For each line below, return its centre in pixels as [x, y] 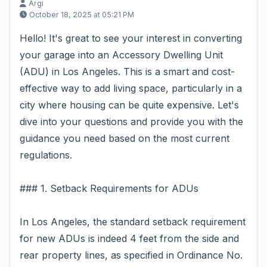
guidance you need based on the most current [125, 138]
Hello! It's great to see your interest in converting [131, 38]
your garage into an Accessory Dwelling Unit [121, 55]
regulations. [46, 155]
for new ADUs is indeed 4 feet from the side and [129, 238]
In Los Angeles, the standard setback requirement [133, 222]
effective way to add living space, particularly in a [131, 88]
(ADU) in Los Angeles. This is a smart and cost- [127, 72]
